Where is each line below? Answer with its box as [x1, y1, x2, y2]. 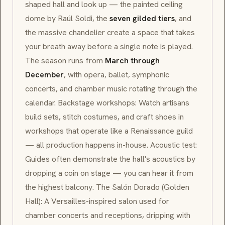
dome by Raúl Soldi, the [25, 13, 109, 24]
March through [105, 55, 160, 66]
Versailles [51, 196, 86, 207]
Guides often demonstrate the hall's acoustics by [25, 154, 195, 165]
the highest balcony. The [25, 182, 112, 193]
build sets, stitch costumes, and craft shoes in [25, 111, 184, 123]
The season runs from [25, 55, 105, 66]
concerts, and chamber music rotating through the [25, 83, 197, 94]
